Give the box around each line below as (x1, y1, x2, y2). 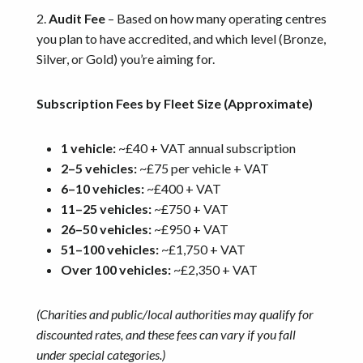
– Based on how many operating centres (105, 10, 327, 26)
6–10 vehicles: (61, 180, 144, 196)
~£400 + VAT (144, 180, 221, 196)
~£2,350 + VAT (171, 261, 258, 277)
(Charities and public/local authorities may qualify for (36, 305, 314, 322)
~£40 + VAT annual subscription (116, 139, 296, 156)
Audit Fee (49, 10, 105, 26)
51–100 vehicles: (61, 241, 159, 257)
